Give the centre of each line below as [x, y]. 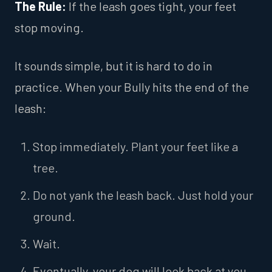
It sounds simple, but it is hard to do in [114, 65]
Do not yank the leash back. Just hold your [143, 195]
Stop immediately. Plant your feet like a [135, 146]
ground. [54, 216]
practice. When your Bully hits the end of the [132, 87]
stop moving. [49, 27]
